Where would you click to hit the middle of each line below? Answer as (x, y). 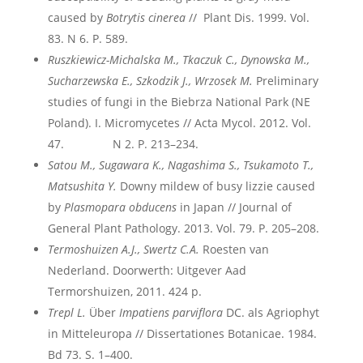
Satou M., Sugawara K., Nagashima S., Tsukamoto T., (180, 165)
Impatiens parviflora (171, 312)
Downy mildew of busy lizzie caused (216, 186)
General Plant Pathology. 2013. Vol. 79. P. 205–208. (183, 228)
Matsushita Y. (82, 186)
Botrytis (125, 17)
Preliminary (285, 81)
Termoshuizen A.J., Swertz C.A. (123, 249)
